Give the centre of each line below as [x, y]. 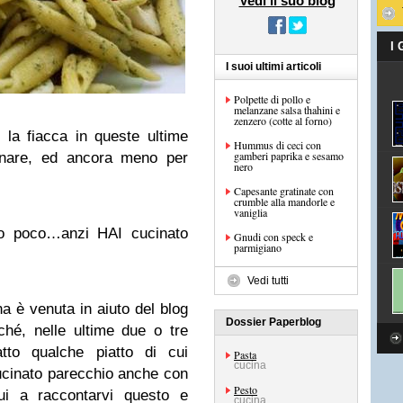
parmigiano [258, 247]
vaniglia [251, 212]
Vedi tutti [268, 281]
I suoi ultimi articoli [273, 67]
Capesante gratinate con [284, 191]
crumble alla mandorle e [284, 201]
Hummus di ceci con [278, 145]
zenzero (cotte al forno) [283, 121]
